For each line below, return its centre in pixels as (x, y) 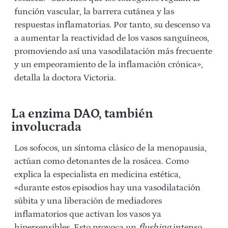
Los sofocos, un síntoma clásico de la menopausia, (110, 148)
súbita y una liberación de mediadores (88, 201)
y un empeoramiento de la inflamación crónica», (109, 65)
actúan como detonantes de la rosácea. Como (102, 162)
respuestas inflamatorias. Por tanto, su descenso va (112, 25)
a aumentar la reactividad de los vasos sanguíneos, (112, 38)
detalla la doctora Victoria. (65, 78)
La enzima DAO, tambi (75, 114)
